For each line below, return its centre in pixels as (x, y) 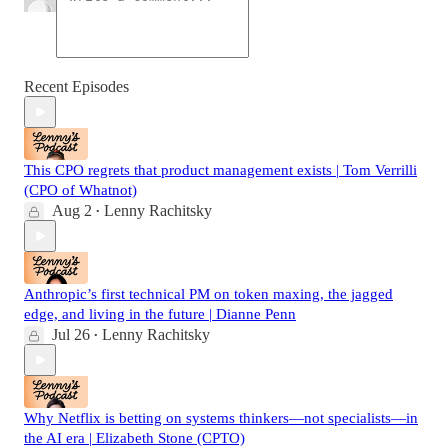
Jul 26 (71, 335)
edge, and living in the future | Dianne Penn (160, 314)
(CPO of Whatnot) (80, 190)
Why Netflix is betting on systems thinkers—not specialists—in (221, 418)
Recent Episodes (76, 87)
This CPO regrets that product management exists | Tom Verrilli (220, 170)
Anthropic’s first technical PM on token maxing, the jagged (208, 294)
